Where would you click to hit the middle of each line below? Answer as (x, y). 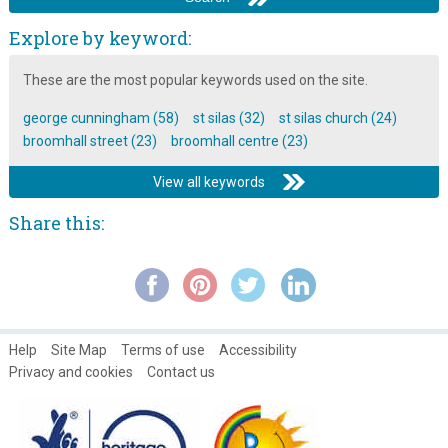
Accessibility (257, 349)
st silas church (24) (337, 117)
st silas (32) (228, 117)
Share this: (56, 222)
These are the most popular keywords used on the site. (195, 80)
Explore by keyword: (99, 38)
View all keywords (209, 181)
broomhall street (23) (89, 140)
